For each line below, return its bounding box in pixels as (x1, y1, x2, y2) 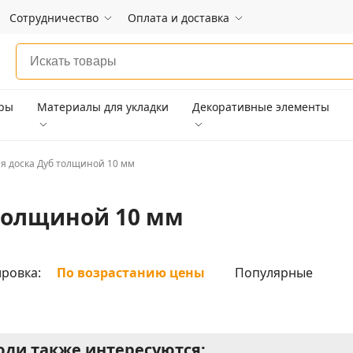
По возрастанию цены (57, 264, 205, 281)
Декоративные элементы (192, 99, 330, 114)
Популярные (235, 264, 313, 281)
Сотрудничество (9, 9, 98, 25)
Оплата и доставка (128, 9, 229, 25)
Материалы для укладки (36, 99, 169, 114)
